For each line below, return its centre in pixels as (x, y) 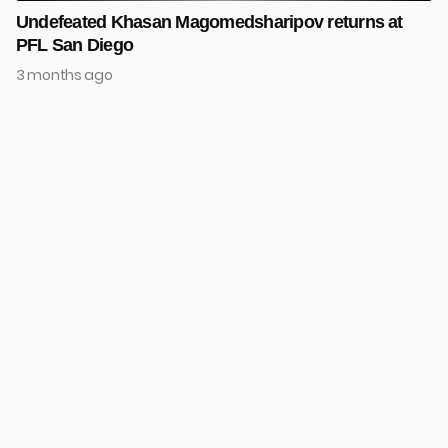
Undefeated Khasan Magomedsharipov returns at (209, 21)
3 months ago (64, 74)
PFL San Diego (75, 44)
